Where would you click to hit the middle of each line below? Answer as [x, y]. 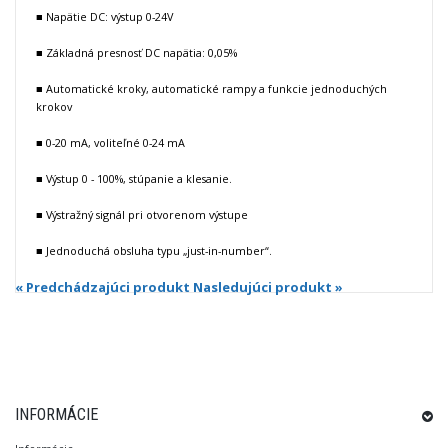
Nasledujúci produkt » [268, 286]
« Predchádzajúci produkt [102, 286]
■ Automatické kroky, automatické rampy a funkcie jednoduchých [211, 88]
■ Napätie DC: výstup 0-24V [104, 16]
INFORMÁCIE [56, 414]
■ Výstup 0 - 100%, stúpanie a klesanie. [134, 178]
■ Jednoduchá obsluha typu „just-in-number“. [154, 250]
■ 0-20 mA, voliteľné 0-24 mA [110, 142]
